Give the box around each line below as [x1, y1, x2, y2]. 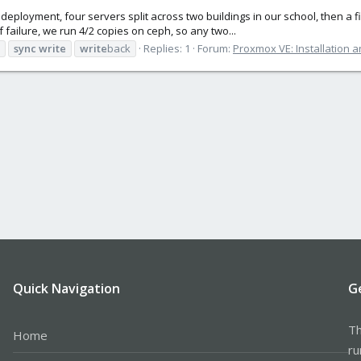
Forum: [197, 40, 233, 56]
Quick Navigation [12, 279, 120, 297]
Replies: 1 [143, 40, 190, 56]
